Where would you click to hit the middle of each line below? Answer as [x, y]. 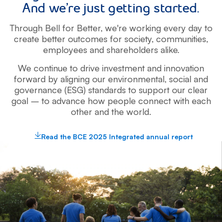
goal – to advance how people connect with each [111, 100]
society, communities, [165, 38]
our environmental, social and [149, 79]
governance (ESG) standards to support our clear [111, 89]
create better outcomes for [68, 38]
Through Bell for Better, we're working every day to [111, 28]
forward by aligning [52, 79]
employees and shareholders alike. [111, 49]
